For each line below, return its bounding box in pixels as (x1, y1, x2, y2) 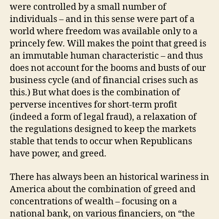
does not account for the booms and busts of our (10, 63, 206, 74)
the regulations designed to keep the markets (10, 124, 196, 135)
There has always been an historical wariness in (10, 171, 209, 183)
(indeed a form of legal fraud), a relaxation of (10, 111, 197, 123)
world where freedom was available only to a (10, 26, 197, 38)
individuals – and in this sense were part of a (10, 14, 195, 25)
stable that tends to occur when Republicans (10, 136, 192, 148)
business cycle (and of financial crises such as (10, 75, 198, 87)
